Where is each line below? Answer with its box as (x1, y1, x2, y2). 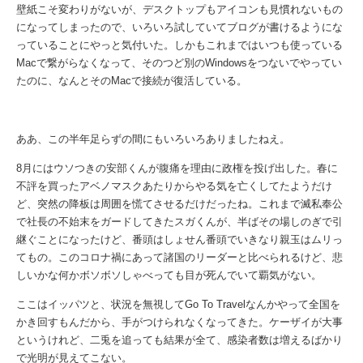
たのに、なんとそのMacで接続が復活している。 (16, 75, 247, 87)
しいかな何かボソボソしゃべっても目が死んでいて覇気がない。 (16, 269, 322, 281)
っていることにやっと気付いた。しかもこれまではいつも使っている (16, 39, 343, 51)
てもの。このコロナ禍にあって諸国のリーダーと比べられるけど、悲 (16, 251, 343, 263)
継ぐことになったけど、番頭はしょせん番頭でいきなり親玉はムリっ (16, 233, 343, 246)
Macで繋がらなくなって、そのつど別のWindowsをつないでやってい (16, 57, 342, 69)
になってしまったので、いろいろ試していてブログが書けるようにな (16, 21, 343, 33)
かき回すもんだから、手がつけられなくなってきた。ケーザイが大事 (16, 316, 343, 328)
